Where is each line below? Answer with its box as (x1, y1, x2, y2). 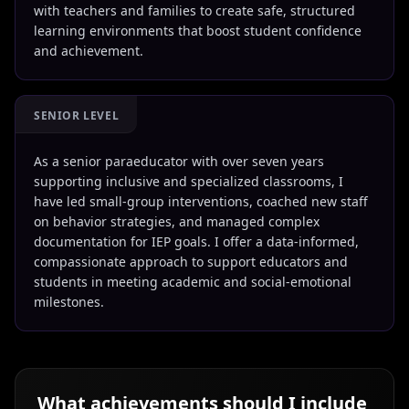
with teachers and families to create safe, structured (34, 2, 355, 19)
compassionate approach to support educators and (34, 253, 348, 270)
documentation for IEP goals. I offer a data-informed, (34, 233, 359, 250)
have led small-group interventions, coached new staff (34, 193, 368, 210)
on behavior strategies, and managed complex (34, 213, 320, 230)
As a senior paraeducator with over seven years (34, 152, 324, 170)
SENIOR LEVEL (34, 108, 120, 123)
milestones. (34, 293, 104, 310)
